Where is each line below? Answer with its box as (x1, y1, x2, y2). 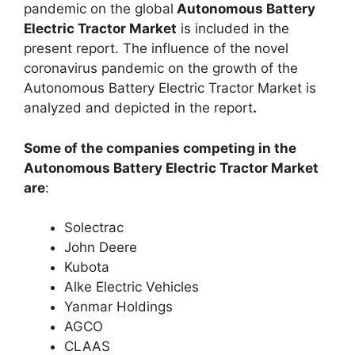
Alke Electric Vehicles (64, 279, 199, 295)
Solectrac (64, 219, 124, 235)
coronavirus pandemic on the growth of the (24, 60, 298, 76)
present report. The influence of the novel (24, 40, 288, 56)
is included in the (177, 21, 289, 36)
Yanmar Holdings (64, 299, 173, 315)
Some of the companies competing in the (24, 139, 296, 156)
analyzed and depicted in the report (24, 100, 253, 116)
